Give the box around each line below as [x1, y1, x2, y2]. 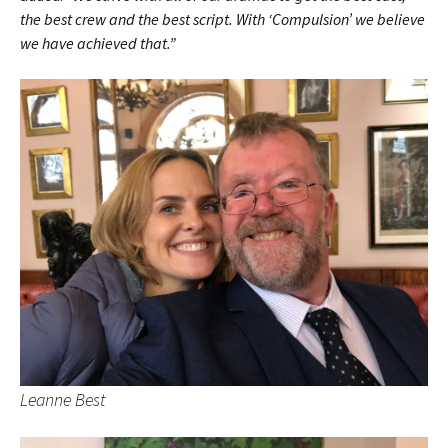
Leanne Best [20, 387, 105, 411]
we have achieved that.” [20, 32, 176, 53]
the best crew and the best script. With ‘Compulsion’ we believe [20, 8, 425, 29]
